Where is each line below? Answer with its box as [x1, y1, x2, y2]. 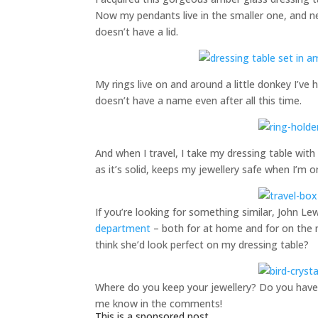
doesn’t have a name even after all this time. [95, 94, 302, 107]
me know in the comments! [95, 297, 223, 310]
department [95, 221, 151, 235]
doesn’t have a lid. [95, 25, 179, 38]
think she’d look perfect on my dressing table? [95, 238, 309, 251]
